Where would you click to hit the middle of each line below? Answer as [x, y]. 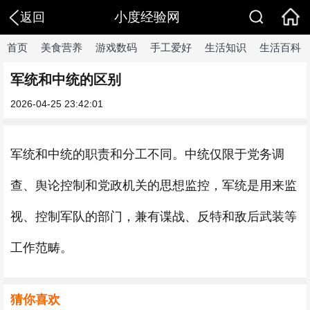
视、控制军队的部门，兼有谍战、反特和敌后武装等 [154, 217]
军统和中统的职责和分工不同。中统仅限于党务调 [147, 154]
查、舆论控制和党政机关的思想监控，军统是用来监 [154, 185]
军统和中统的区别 [66, 80]
